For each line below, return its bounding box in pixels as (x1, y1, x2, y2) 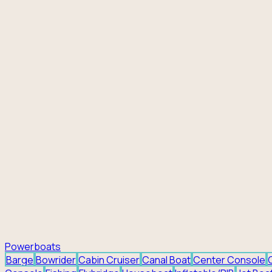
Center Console (193, 253, 265, 267)
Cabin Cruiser (78, 253, 140, 267)
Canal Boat (142, 253, 191, 267)
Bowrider (36, 253, 76, 267)
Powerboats (5, 239, 61, 253)
